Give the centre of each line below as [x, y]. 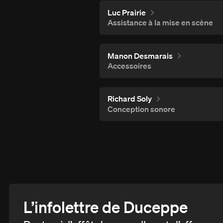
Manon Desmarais [140, 56]
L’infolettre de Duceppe [105, 207]
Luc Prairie [126, 12]
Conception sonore [141, 109]
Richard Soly [129, 99]
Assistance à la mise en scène [160, 23]
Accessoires [129, 66]
